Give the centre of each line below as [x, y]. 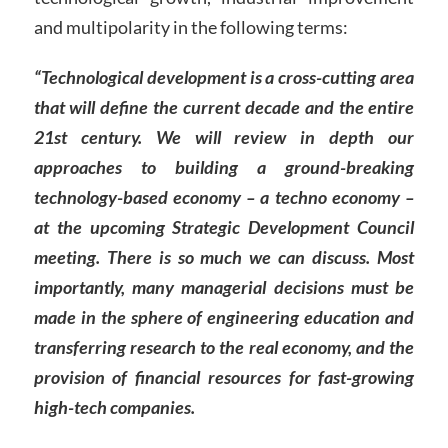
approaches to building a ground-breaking [224, 167]
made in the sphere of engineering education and [224, 317]
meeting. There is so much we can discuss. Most [224, 257]
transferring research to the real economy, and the [224, 347]
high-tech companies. [114, 407]
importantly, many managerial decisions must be [224, 287]
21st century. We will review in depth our [224, 137]
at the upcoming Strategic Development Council [224, 227]
